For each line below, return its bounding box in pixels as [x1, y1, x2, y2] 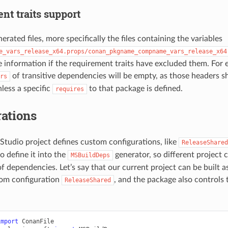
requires [55, 85, 84, 93]
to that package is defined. [87, 84, 183, 93]
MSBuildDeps [70, 152, 110, 159]
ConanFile [21, 218, 54, 225]
